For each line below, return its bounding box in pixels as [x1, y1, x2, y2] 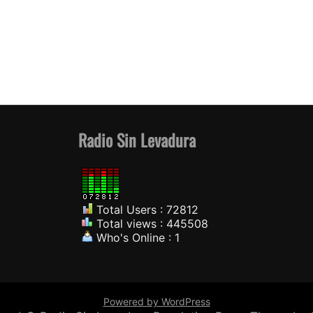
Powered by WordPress [103, 296, 210, 308]
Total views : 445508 [92, 217, 208, 231]
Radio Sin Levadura [78, 127, 196, 153]
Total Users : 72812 [92, 203, 198, 217]
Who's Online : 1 [92, 231, 180, 245]
